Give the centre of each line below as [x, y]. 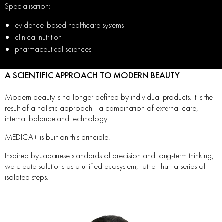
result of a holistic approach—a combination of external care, [102, 108]
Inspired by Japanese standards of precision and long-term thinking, [109, 155]
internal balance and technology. [56, 119]
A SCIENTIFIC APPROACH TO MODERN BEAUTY [92, 75]
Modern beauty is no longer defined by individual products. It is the [109, 97]
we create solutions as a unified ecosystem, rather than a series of [105, 166]
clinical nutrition [38, 37]
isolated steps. [27, 177]
